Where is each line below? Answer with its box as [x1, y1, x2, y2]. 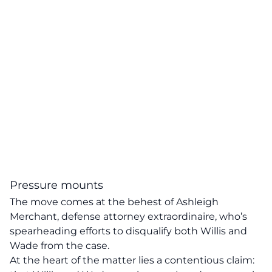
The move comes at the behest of [10, 196, 176, 208]
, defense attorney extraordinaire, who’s [57, 211, 247, 222]
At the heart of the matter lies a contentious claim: [10, 254, 254, 266]
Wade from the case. [10, 240, 109, 251]
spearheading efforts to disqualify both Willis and [10, 225, 247, 237]
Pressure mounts [10, 178, 103, 192]
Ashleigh [176, 196, 219, 208]
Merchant [10, 211, 57, 222]
